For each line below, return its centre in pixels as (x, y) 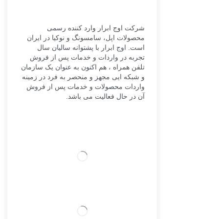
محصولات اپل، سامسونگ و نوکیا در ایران (86, 37)
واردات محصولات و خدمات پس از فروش (86, 86)
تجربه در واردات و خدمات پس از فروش (87, 57)
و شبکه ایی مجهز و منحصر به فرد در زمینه (83, 77)
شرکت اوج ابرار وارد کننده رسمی (96, 28)
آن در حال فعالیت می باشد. (105, 96)
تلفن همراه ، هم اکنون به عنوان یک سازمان (83, 67)
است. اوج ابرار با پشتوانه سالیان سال (91, 47)
